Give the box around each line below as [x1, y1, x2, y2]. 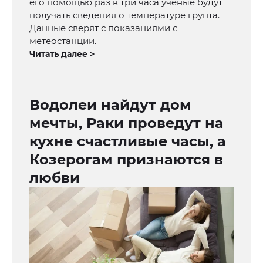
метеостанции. [29, 35, 96, 47]
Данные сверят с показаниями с [29, 22, 177, 34]
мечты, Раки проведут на [29, 114, 224, 132]
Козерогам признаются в [29, 151, 223, 168]
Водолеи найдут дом [29, 96, 191, 114]
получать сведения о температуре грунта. [29, 9, 220, 21]
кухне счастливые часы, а [29, 133, 226, 150]
